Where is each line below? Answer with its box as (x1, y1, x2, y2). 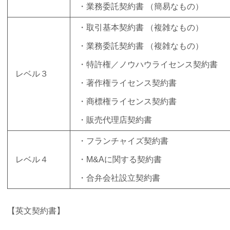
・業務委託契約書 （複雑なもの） (78, 42, 203, 51)
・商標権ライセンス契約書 (78, 97, 177, 106)
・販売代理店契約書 (78, 116, 152, 125)
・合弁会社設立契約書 (78, 174, 160, 183)
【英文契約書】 (7, 206, 65, 215)
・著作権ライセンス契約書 (78, 79, 177, 88)
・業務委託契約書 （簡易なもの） (78, 2, 203, 11)
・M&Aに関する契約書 (78, 155, 162, 164)
